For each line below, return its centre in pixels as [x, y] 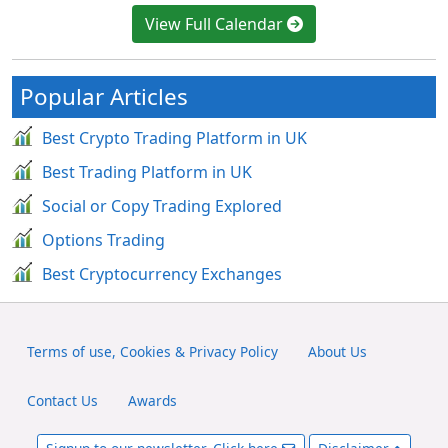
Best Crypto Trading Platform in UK [174, 137]
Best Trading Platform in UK [147, 171]
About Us [337, 351]
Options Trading [103, 239]
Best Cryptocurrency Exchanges [162, 273]
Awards [152, 401]
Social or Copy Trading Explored [162, 205]
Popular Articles [104, 96]
